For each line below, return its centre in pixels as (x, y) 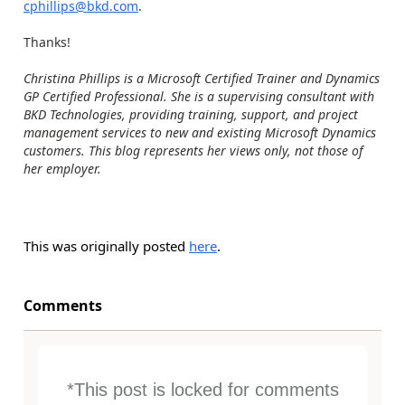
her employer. (62, 169)
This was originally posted (106, 246)
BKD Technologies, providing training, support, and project (191, 114)
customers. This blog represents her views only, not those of (193, 151)
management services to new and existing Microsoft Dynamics (200, 132)
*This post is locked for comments (202, 390)
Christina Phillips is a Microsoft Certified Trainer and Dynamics (202, 78)
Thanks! (47, 42)
